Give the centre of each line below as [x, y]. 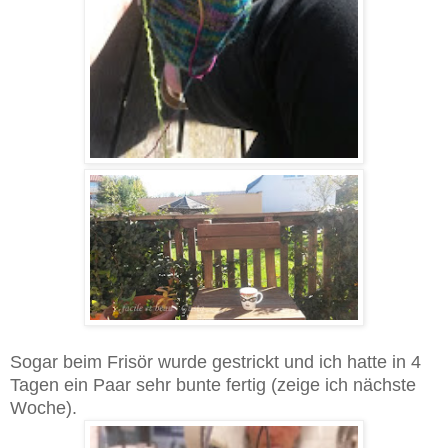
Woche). [43, 408]
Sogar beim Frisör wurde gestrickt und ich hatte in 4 [215, 362]
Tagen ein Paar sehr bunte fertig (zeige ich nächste [213, 385]
